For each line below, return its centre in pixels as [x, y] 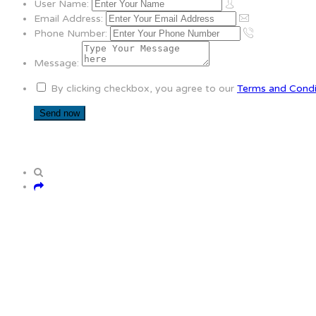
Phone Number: [71, 34]
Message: [56, 63]
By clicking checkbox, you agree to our [142, 89]
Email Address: [68, 19]
